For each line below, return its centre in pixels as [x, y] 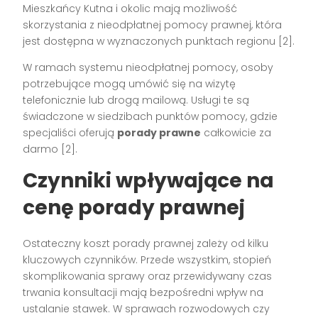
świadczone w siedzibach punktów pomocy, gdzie [150, 117]
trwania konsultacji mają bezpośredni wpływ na [143, 293]
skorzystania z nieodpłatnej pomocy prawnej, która [153, 25]
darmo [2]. [50, 149]
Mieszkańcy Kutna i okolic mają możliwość [130, 9]
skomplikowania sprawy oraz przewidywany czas [148, 276]
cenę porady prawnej [134, 208]
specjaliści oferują [70, 133]
